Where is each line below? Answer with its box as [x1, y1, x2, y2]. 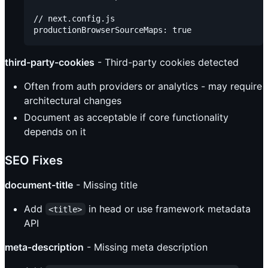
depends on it [24, 125, 86, 138]
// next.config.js [33, 13, 115, 23]
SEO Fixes [5, 153, 63, 167]
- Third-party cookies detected [95, 56, 239, 68]
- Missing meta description [84, 240, 208, 253]
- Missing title [73, 178, 138, 191]
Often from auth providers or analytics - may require [24, 80, 262, 92]
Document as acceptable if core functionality [24, 111, 229, 123]
